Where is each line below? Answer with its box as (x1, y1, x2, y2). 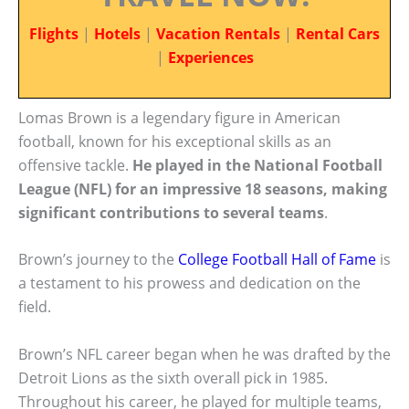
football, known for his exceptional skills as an (18, 131, 331, 152)
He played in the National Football (132, 154, 383, 175)
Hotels (94, 24, 141, 44)
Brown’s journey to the (18, 249, 178, 270)
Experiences (167, 47, 254, 68)
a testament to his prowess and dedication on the (18, 273, 361, 294)
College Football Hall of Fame (178, 249, 376, 270)
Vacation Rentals (156, 24, 280, 44)
